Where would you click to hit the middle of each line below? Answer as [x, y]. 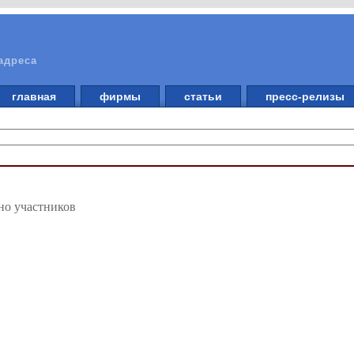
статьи [203, 96]
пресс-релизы [305, 96]
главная [34, 96]
